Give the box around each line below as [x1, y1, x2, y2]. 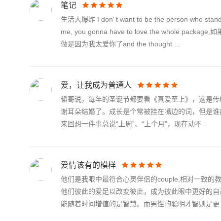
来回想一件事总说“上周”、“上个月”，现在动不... [61, 120, 208, 128]
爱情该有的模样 [61, 161, 116, 169]
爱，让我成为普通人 [61, 81, 132, 89]
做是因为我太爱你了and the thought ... [61, 40, 180, 48]
